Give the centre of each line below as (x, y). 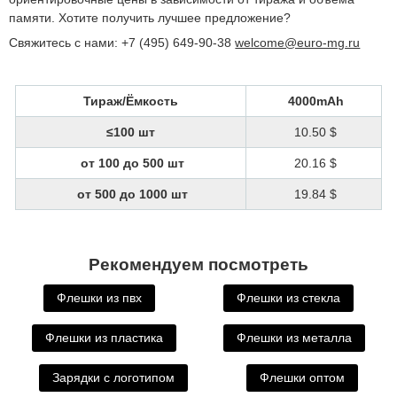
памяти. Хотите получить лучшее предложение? (150, 18)
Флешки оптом (303, 377)
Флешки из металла (294, 337)
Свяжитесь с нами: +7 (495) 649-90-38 (122, 43)
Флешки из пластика (105, 337)
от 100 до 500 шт (131, 163)
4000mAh (314, 101)
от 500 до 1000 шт (131, 195)
